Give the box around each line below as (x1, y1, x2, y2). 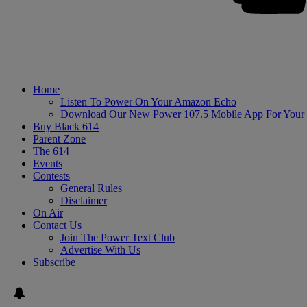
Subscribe (33, 256, 75, 268)
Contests (33, 169, 70, 182)
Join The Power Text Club (60, 231, 175, 243)
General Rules (60, 182, 122, 194)
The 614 (33, 145, 69, 157)
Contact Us (33, 219, 82, 231)
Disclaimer (60, 194, 107, 206)
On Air (33, 206, 63, 219)
